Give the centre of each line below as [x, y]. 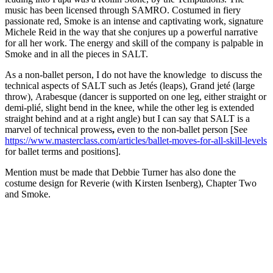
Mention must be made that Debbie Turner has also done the [120, 172]
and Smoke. [28, 194]
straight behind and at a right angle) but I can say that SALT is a [127, 118]
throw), [19, 96]
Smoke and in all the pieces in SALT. [76, 54]
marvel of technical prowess [58, 129]
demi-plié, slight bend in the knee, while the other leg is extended [129, 107]
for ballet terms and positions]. [63, 151]
